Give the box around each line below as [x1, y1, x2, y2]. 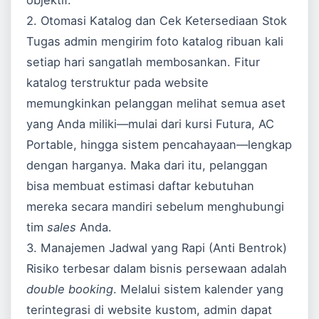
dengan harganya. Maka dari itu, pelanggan [26, 158, 268, 173]
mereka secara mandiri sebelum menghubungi [26, 199, 285, 214]
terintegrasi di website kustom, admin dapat [26, 303, 273, 318]
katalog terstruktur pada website [26, 75, 209, 90]
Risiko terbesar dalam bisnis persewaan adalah [26, 261, 288, 276]
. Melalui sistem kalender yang [113, 282, 284, 297]
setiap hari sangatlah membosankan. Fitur [26, 55, 261, 70]
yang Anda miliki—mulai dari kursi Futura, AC [26, 117, 275, 132]
